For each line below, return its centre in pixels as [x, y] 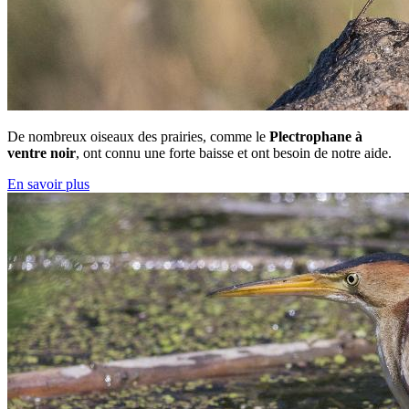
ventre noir [42, 153]
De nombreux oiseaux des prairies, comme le [138, 137]
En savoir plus [48, 184]
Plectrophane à [316, 137]
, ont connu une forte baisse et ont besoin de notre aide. [234, 153]
